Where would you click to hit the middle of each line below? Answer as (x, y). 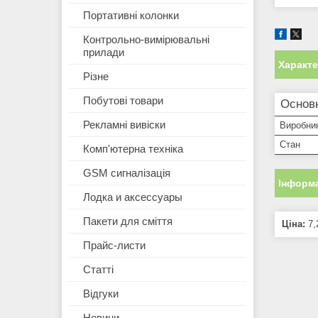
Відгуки (101, 294)
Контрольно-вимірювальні (146, 40)
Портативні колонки (131, 16)
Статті (98, 270)
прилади (104, 53)
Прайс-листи (114, 246)
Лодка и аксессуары (133, 197)
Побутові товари (123, 101)
